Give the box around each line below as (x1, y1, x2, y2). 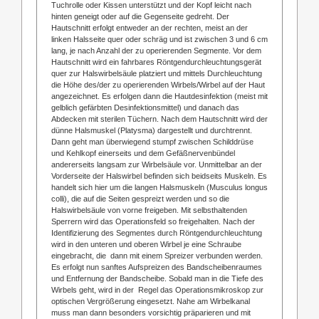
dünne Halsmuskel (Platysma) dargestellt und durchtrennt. (51, 125, 252, 135)
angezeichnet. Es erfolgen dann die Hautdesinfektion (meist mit (51, 91, 268, 100)
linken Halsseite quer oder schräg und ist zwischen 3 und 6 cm (51, 34, 268, 43)
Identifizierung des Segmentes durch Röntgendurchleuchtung (51, 228, 262, 237)
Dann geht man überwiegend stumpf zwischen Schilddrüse (51, 137, 253, 146)
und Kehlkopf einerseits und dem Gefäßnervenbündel (51, 148, 235, 157)
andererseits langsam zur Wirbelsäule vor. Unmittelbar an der (51, 159, 262, 169)
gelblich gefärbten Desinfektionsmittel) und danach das (51, 103, 239, 112)
